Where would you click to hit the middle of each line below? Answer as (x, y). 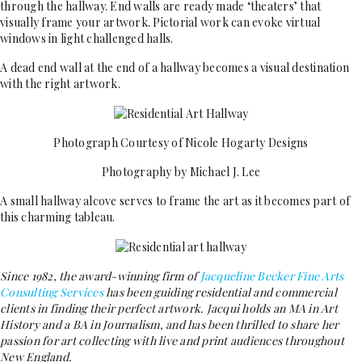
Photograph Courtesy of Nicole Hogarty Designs (181, 142)
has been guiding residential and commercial (221, 293)
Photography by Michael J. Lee (181, 171)
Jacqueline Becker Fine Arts (272, 276)
